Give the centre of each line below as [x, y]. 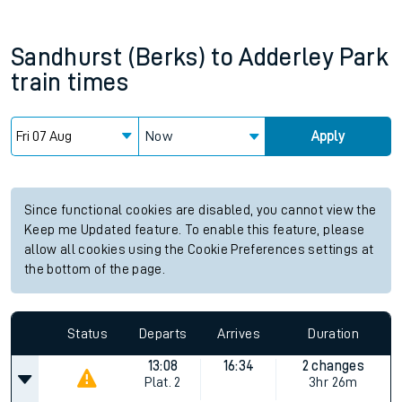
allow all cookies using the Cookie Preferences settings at [199, 250]
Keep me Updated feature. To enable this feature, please [195, 230]
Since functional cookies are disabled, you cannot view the [201, 210]
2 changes [333, 366]
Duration [334, 333]
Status [87, 333]
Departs [163, 333]
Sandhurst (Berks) [108, 57]
